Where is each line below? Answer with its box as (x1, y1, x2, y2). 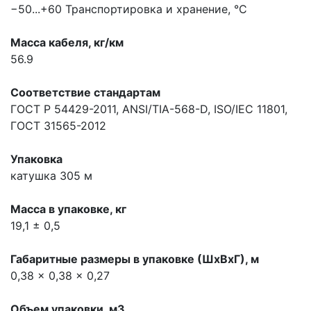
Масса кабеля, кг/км (10, 35, 124, 50)
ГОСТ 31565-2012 (10, 119, 106, 133)
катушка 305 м (10, 169, 92, 183)
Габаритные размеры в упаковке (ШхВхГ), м (10, 252, 259, 267)
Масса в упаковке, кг (10, 202, 126, 217)
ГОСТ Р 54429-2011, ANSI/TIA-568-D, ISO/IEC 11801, (10, 102, 287, 117)
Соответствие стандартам (10, 85, 160, 100)
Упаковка (10, 152, 62, 167)
